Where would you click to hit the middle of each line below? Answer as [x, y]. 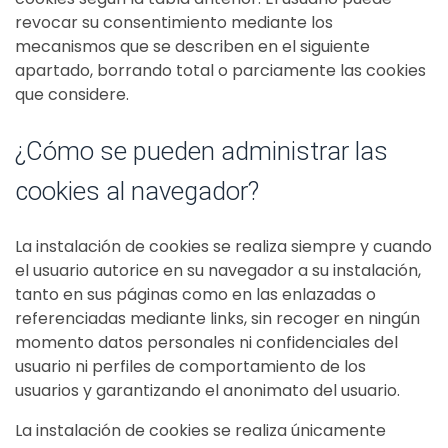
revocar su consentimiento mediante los [174, 22]
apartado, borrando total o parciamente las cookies [220, 70]
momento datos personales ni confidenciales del [206, 342]
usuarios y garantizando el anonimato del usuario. [207, 390]
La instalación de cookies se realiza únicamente [200, 430]
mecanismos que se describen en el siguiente [192, 46]
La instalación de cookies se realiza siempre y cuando [223, 246]
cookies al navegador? [137, 191]
